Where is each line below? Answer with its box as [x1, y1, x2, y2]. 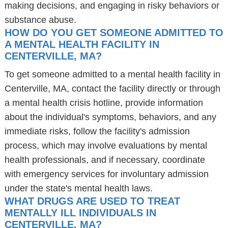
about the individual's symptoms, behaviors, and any [4, 112, 216, 122]
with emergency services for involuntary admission [4, 169, 209, 179]
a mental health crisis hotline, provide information [4, 98, 203, 108]
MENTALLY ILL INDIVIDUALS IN [4, 207, 156, 218]
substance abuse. [4, 15, 76, 25]
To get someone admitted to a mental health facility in [4, 69, 220, 79]
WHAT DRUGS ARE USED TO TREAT [4, 195, 180, 207]
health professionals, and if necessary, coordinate [4, 155, 205, 165]
